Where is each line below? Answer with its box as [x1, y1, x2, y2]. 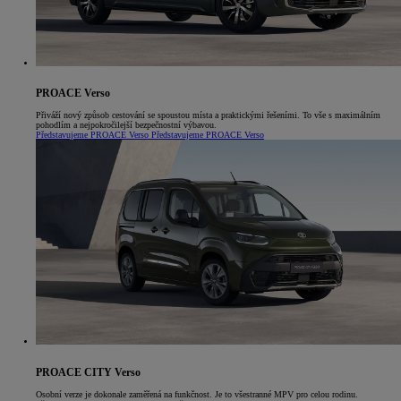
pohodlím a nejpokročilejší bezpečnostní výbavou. [36, 119, 217, 130]
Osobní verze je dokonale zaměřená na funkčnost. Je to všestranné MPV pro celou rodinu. [36, 388, 358, 399]
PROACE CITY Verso [36, 367, 141, 380]
